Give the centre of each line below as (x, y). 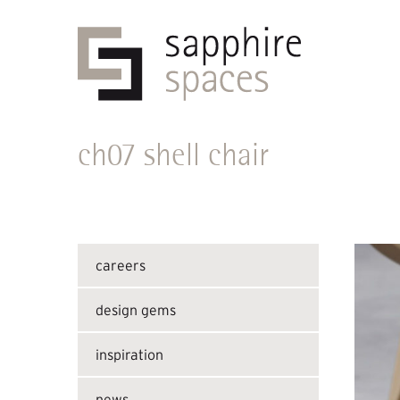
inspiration (129, 354)
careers (121, 265)
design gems (136, 310)
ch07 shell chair (173, 154)
